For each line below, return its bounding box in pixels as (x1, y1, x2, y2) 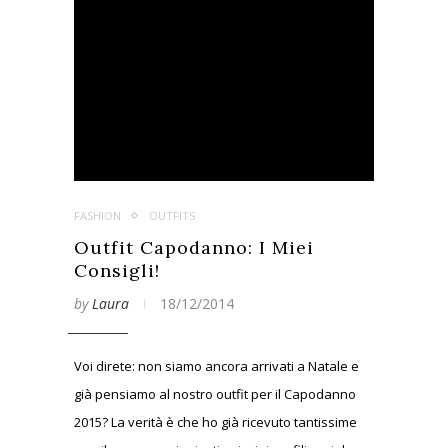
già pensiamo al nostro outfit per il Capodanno (74, 385, 356, 403)
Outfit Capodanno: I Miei (74, 236, 314, 259)
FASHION (74, 208, 121, 223)
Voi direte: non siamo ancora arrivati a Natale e (74, 357, 359, 375)
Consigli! (74, 259, 160, 282)
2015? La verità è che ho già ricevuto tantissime (74, 413, 357, 431)
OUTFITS (149, 208, 195, 223)
